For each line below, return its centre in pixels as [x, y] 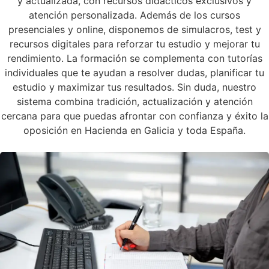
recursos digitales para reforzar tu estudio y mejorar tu [134, 44]
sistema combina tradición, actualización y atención [134, 101]
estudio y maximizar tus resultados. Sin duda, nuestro [134, 87]
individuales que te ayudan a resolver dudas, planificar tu [134, 72]
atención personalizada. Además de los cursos [134, 15]
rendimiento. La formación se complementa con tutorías [134, 58]
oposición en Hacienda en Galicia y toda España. [134, 130]
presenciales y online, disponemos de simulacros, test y [134, 29]
